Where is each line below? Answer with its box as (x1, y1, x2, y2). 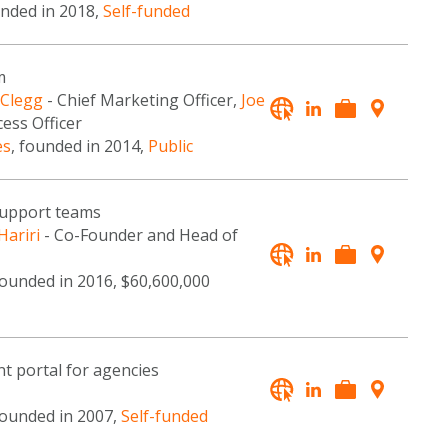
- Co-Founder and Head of (39, 224, 238, 247)
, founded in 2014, (10, 135, 148, 158)
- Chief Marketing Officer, (42, 89, 241, 112)
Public (147, 135, 193, 158)
